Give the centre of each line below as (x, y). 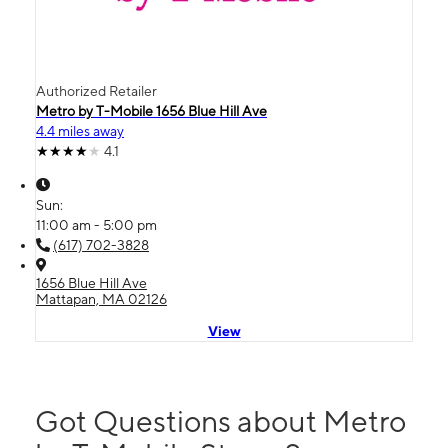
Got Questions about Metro (220, 420)
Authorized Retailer (96, 90)
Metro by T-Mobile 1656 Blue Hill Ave (151, 110)
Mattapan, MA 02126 (101, 298)
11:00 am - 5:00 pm (96, 224)
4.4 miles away (80, 130)
